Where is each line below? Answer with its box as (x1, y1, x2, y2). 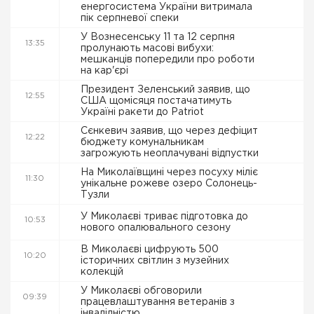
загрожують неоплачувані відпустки (81, 149, 261, 158)
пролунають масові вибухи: (81, 44, 214, 53)
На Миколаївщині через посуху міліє (81, 168, 258, 177)
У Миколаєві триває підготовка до (81, 212, 248, 221)
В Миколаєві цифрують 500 (81, 245, 219, 254)
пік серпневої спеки (81, 14, 182, 22)
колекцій (81, 268, 126, 276)
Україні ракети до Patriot (81, 108, 207, 116)
